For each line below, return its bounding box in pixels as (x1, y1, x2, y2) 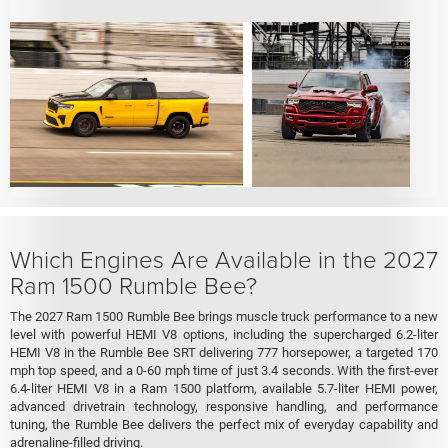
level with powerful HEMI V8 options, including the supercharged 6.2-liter (10, 327, 438, 343)
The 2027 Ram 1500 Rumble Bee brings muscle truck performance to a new (10, 309, 438, 325)
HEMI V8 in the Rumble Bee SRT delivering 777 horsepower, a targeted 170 (10, 345, 438, 361)
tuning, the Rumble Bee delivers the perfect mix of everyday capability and (10, 417, 438, 433)
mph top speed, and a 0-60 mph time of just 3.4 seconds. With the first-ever (10, 363, 438, 379)
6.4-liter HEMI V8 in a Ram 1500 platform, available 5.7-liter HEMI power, (10, 381, 438, 397)
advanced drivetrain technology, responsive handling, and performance (10, 399, 438, 415)
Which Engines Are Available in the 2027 (10, 242, 438, 276)
